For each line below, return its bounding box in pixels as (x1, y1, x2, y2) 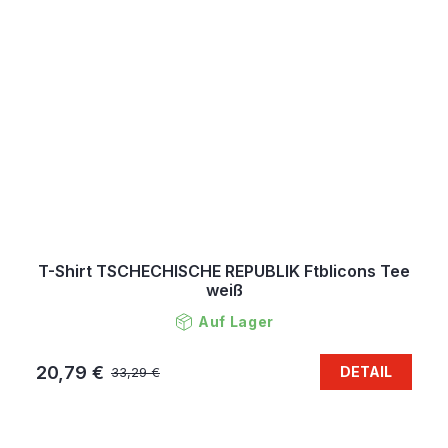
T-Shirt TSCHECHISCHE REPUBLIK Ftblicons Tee (38, 261, 410, 282)
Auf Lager (197, 313, 275, 331)
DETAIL (340, 363, 392, 381)
